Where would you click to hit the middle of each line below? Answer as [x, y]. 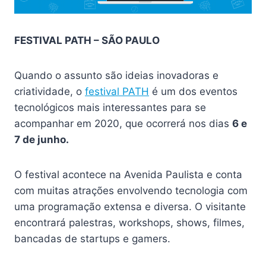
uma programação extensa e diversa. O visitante [130, 207]
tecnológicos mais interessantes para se [110, 108]
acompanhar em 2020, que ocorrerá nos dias [123, 124]
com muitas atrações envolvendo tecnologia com [131, 191]
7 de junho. [42, 140]
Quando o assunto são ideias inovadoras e [116, 76]
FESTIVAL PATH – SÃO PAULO [87, 41]
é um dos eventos [193, 92]
